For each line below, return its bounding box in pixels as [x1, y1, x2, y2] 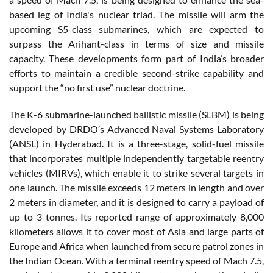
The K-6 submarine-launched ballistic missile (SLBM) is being [9, 108, 264, 120]
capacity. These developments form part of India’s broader [9, 52, 264, 64]
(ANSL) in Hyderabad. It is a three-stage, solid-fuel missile [9, 137, 264, 149]
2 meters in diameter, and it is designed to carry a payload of [9, 196, 264, 208]
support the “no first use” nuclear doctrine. [9, 81, 185, 93]
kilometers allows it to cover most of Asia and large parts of [9, 225, 264, 237]
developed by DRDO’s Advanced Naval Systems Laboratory [9, 122, 264, 135]
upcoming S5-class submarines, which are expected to [9, 23, 264, 35]
